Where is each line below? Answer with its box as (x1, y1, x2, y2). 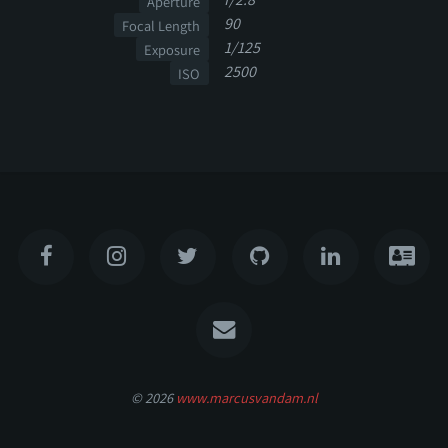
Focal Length (122, 15, 201, 35)
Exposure (144, 39, 201, 59)
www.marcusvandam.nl (175, 387, 318, 407)
